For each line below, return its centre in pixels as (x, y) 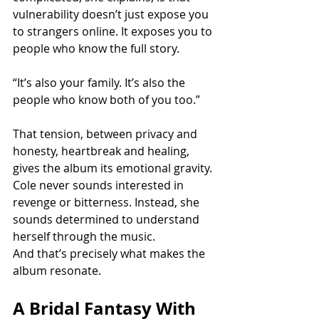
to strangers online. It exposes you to (114, 32)
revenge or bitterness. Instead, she (108, 203)
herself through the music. (84, 237)
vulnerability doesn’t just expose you (112, 15)
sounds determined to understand (108, 220)
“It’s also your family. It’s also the (100, 83)
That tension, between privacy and (106, 134)
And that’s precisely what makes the (110, 254)
